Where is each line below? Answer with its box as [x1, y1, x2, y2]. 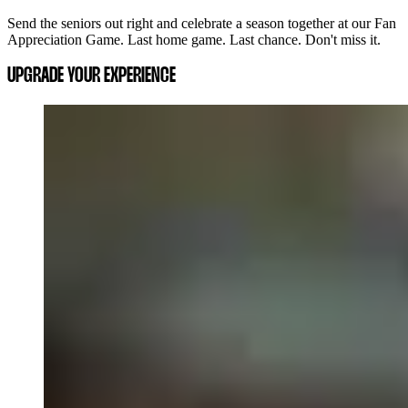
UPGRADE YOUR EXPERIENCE [7, 66, 176, 87]
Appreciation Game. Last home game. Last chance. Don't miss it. [7, 31, 381, 47]
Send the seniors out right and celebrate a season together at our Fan [7, 15, 396, 31]
